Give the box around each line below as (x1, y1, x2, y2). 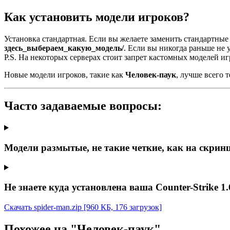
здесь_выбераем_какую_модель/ (4, 44, 124, 53)
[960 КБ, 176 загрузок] (84, 202, 162, 212)
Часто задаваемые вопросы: (4, 99, 162, 113)
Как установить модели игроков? (4, 10, 189, 24)
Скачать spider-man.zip (4, 202, 82, 212)
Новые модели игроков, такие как (4, 70, 125, 80)
